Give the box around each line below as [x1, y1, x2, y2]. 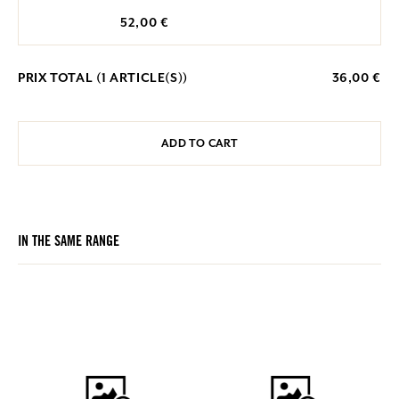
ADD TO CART [160, 136, 239, 151]
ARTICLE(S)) [106, 69, 189, 86]
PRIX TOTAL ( [18, 69, 102, 86]
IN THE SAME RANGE [18, 235, 119, 250]
